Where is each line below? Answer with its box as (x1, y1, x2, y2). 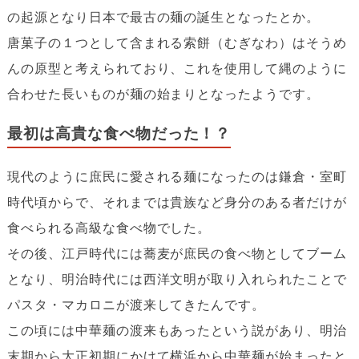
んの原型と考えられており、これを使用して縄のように (6, 59, 347, 76)
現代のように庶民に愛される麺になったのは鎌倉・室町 (6, 167, 347, 184)
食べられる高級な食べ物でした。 (6, 219, 212, 236)
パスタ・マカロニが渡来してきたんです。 (6, 296, 266, 313)
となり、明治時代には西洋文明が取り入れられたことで (6, 270, 347, 287)
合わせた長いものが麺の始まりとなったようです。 (6, 85, 321, 102)
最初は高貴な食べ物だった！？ (6, 125, 232, 143)
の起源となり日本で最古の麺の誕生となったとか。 (6, 8, 321, 25)
